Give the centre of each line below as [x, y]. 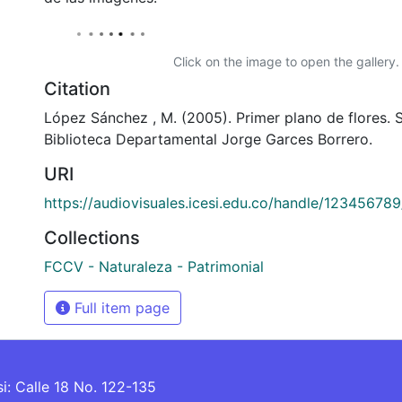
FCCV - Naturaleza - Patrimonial [154, 266]
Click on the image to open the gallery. [286, 61]
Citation [77, 88]
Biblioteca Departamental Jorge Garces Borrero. [208, 139]
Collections [92, 237]
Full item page [120, 307]
